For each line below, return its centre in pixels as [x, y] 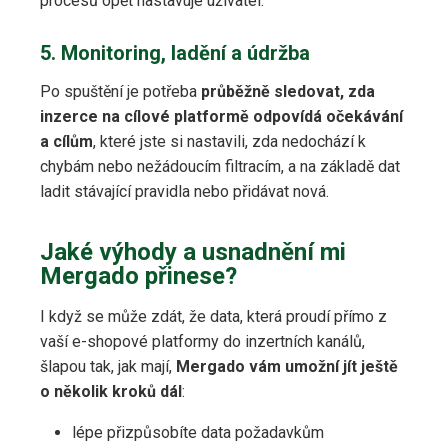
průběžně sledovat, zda [288, 92]
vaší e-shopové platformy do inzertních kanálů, [202, 342]
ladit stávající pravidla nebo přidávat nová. [184, 192]
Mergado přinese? [138, 276]
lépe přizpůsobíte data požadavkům [198, 433]
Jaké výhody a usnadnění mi [193, 252]
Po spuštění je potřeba [120, 92]
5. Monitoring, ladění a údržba [175, 53]
